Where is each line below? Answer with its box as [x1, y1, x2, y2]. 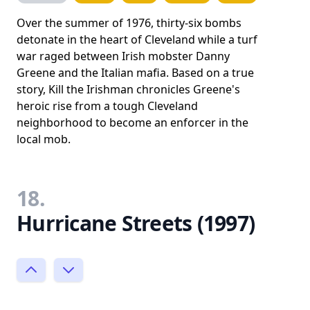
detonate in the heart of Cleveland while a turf [17, 32, 257, 47]
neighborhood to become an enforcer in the [17, 115, 248, 130]
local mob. [17, 131, 71, 147]
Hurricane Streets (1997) [17, 209, 255, 237]
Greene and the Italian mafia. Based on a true [17, 65, 254, 80]
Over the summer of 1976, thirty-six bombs [17, 15, 241, 30]
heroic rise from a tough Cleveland [17, 98, 198, 113]
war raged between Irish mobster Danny [17, 48, 230, 64]
